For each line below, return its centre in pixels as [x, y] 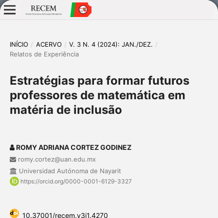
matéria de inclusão [66, 109]
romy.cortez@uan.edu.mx [56, 159]
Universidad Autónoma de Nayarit [69, 171]
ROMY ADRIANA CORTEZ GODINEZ [73, 147]
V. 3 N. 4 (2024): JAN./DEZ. [111, 44]
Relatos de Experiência [44, 54]
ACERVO [49, 44]
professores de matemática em [97, 95]
